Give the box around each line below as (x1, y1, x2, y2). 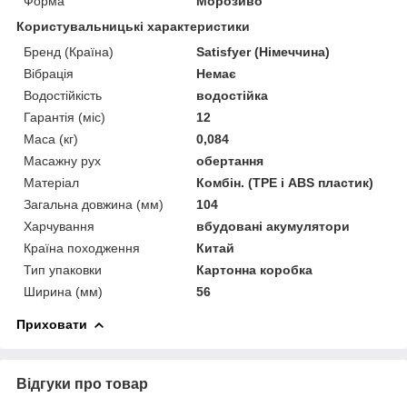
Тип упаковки (24, 262, 102, 277)
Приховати (16, 316, 87, 332)
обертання (196, 153, 264, 168)
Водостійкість (24, 87, 102, 103)
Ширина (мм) (24, 283, 103, 299)
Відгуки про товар (16, 375, 148, 392)
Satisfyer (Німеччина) (196, 44, 331, 59)
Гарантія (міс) (24, 109, 105, 124)
